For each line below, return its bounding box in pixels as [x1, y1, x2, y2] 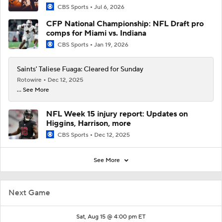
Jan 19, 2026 [94, 41, 128, 49]
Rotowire [17, 76, 43, 84]
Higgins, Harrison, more [46, 118, 131, 129]
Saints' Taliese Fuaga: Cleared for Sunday [17, 65, 143, 74]
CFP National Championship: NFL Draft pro [46, 19, 204, 29]
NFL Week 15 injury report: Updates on [46, 109, 188, 119]
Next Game [8, 188, 50, 198]
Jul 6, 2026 [94, 3, 124, 11]
